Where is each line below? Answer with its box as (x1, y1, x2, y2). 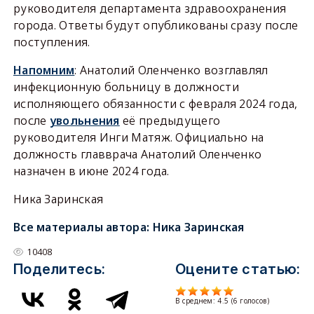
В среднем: (175, 296, 218, 306)
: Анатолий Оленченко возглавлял (74, 62, 268, 78)
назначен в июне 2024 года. (13, 163, 170, 179)
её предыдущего (119, 113, 221, 128)
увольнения (49, 113, 120, 128)
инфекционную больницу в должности (13, 79, 239, 95)
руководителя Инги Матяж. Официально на (13, 130, 264, 145)
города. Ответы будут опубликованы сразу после (13, 18, 299, 33)
